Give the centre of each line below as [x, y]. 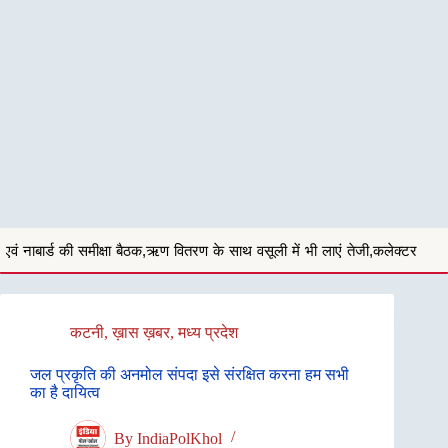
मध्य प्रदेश [208, 332]
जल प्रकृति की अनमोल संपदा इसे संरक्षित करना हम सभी [189, 374]
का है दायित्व [65, 392]
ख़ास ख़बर [141, 332]
